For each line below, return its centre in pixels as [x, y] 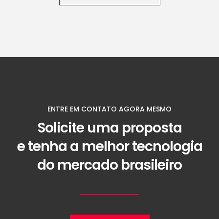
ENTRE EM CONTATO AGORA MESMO [109, 109]
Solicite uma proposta [109, 128]
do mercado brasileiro [109, 165]
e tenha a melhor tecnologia [109, 146]
